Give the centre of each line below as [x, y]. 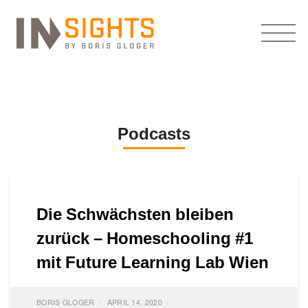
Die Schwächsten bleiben [135, 213]
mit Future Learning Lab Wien [153, 262]
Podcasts [154, 133]
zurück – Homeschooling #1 [145, 238]
